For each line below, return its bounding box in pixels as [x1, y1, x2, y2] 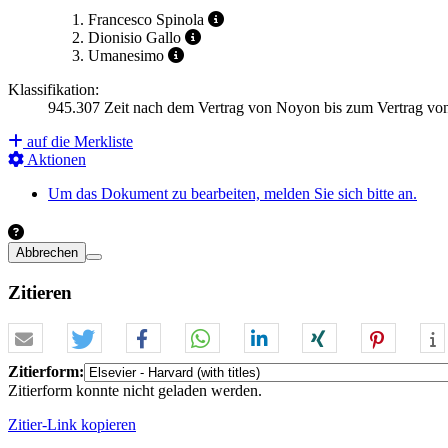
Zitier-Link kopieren [8, 415, 136, 433]
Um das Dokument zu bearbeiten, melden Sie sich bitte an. [48, 185, 417, 203]
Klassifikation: [8, 81, 99, 99]
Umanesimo [88, 47, 164, 65]
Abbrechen [16, 245, 78, 261]
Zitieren [8, 282, 72, 303]
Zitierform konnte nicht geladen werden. [8, 381, 262, 399]
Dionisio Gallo [88, 29, 181, 47]
